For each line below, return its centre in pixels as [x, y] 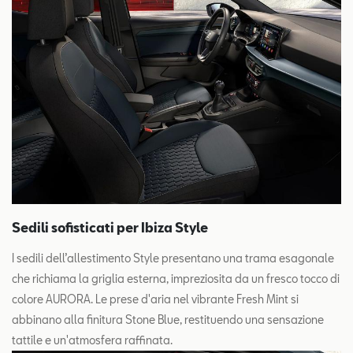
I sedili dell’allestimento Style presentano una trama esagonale [173, 258]
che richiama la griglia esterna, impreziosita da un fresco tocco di [176, 279]
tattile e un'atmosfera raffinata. [92, 340]
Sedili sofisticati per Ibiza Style [110, 227]
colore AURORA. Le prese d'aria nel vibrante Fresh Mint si [155, 299]
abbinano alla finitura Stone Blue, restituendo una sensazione [168, 320]
